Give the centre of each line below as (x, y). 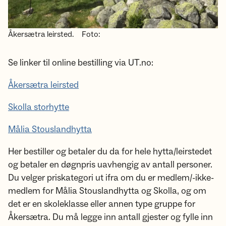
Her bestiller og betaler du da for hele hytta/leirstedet (110, 151)
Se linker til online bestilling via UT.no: (81, 63)
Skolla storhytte (39, 107)
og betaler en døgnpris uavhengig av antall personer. (110, 164)
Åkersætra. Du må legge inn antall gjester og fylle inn (110, 217)
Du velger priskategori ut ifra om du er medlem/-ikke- (111, 178)
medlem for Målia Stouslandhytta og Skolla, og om (107, 191)
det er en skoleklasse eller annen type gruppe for (102, 204)
